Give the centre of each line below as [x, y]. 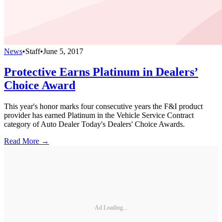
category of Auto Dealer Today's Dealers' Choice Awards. [94, 124]
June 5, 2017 [63, 51]
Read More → [27, 141]
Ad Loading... [111, 207]
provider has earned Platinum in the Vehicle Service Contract [99, 115]
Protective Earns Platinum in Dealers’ [101, 72]
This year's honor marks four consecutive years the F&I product [103, 107]
